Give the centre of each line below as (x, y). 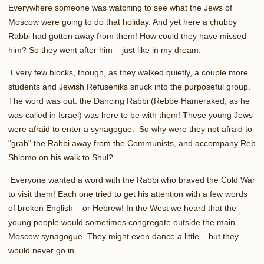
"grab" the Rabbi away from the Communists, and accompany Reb (132, 143)
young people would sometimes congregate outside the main (122, 222)
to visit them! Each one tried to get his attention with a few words (128, 194)
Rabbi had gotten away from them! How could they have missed (127, 36)
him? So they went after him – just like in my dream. (105, 50)
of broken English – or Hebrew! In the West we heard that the (122, 208)
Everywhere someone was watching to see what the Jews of (120, 7)
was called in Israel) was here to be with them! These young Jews (131, 115)
